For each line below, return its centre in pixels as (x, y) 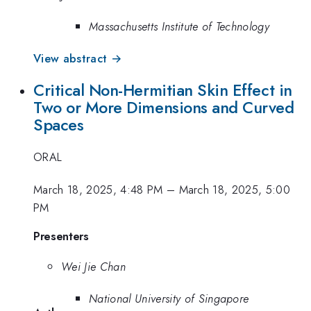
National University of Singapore (169, 299)
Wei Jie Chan (93, 267)
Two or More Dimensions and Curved (164, 107)
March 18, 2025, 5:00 (235, 189)
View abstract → (78, 59)
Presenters (61, 236)
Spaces (59, 125)
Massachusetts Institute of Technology (179, 26)
